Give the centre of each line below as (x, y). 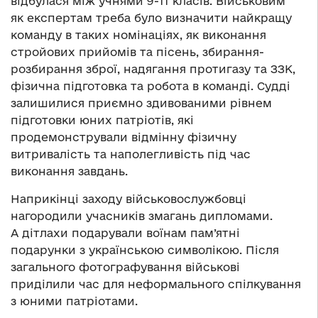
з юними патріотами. (74, 301)
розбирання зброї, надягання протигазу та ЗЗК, (153, 69)
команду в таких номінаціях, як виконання (138, 35)
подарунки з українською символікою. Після (145, 250)
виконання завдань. (69, 171)
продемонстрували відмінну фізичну (124, 137)
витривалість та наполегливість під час (131, 154)
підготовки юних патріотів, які (102, 120)
